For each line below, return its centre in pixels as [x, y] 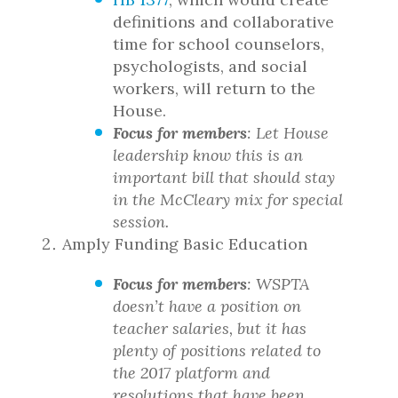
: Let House [288, 133]
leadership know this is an [208, 155]
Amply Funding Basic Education [185, 244]
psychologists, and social [210, 66]
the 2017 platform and [191, 373]
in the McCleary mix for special [228, 199]
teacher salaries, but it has [210, 328]
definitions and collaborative [223, 22]
